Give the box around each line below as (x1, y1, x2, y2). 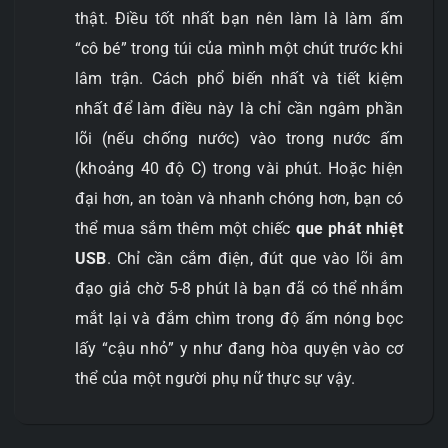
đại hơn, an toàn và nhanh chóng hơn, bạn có (75, 188, 403, 208)
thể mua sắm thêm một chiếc (75, 218, 296, 238)
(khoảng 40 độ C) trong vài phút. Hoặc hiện (75, 158, 403, 178)
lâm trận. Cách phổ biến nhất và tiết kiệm (75, 68, 403, 88)
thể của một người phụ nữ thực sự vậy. (75, 368, 356, 388)
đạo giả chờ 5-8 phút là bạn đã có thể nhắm (75, 278, 403, 298)
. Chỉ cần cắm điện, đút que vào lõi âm (106, 248, 403, 268)
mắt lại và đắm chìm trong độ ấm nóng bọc (75, 308, 403, 328)
